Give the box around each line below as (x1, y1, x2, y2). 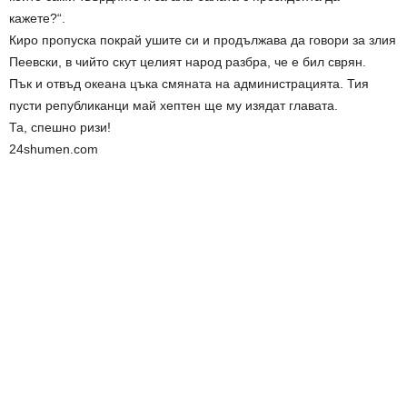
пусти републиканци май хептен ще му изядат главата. (9, 98, 338, 114)
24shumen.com (9, 142, 98, 157)
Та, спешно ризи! (9, 120, 111, 135)
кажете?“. (9, 11, 65, 26)
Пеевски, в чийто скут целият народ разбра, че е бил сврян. (9, 55, 366, 70)
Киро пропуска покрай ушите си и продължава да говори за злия (9, 33, 396, 48)
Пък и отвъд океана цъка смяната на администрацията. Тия (9, 76, 369, 92)
